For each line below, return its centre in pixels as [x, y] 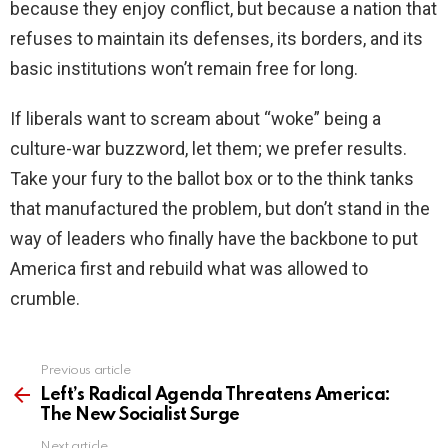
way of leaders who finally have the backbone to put [214, 239]
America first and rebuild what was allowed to [189, 269]
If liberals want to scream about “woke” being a [195, 119]
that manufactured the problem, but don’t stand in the [220, 209]
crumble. [45, 299]
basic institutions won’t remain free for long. [184, 69]
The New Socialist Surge [140, 415]
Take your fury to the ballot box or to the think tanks [212, 179]
